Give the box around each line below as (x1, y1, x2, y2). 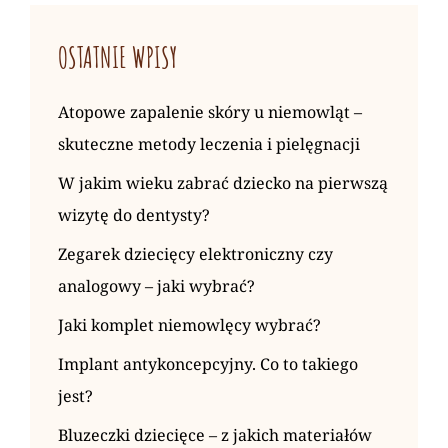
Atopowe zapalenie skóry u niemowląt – (58, 100, 362, 123)
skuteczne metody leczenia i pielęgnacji (58, 132, 360, 155)
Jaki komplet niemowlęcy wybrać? (58, 313, 321, 336)
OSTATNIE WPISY (58, 39, 177, 75)
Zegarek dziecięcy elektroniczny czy (58, 242, 333, 265)
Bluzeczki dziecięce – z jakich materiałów (58, 423, 372, 446)
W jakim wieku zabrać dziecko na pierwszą (58, 171, 388, 194)
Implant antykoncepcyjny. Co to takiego (58, 352, 358, 375)
